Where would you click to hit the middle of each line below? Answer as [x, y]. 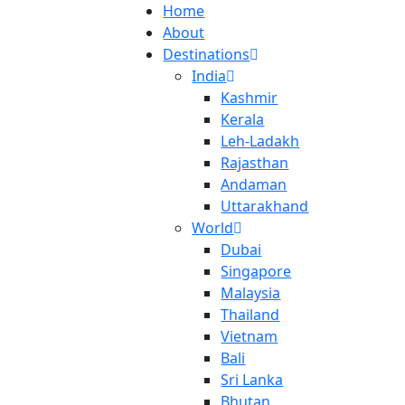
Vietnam [250, 336]
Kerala [243, 119]
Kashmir [250, 98]
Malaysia [251, 293]
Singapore [256, 271]
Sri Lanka [252, 380]
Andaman [254, 184]
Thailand [250, 315]
